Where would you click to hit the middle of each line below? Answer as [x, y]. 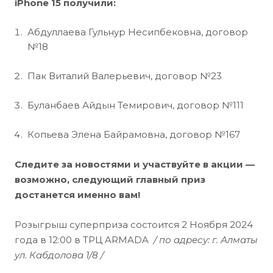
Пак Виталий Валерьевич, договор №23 [125, 76]
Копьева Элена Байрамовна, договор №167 [134, 134]
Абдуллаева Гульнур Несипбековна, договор [138, 32]
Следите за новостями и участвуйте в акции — [135, 164]
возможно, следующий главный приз [110, 179]
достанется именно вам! [79, 194]
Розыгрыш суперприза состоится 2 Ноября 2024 [134, 224]
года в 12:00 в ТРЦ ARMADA [84, 239]
